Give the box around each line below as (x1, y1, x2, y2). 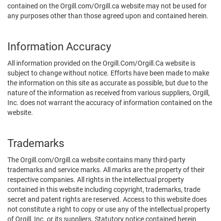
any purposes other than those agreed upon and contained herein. (7, 12, 209, 20)
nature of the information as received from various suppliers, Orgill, (7, 89, 210, 97)
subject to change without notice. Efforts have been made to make (7, 69, 209, 77)
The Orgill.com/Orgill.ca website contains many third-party (7, 156, 185, 164)
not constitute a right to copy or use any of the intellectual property (7, 205, 210, 213)
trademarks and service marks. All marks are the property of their (7, 166, 205, 174)
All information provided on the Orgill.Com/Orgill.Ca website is (7, 59, 195, 67)
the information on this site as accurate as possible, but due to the (7, 79, 208, 87)
